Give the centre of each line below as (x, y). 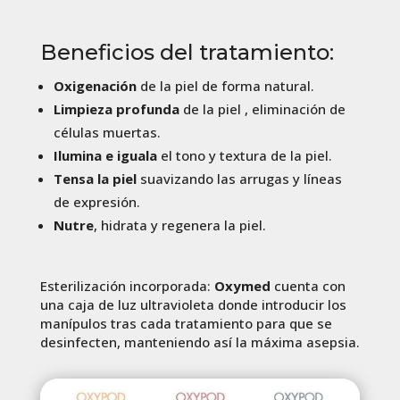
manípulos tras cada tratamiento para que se (186, 323)
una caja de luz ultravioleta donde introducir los (193, 304)
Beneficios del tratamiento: (187, 52)
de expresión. (96, 201)
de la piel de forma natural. (225, 85)
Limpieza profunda (116, 108)
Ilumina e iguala (105, 155)
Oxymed (242, 285)
